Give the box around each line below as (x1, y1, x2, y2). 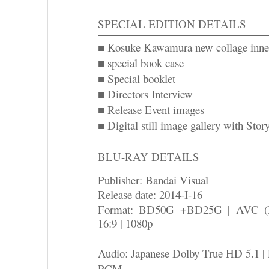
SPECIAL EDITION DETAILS (98, 16, 246, 32)
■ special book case (98, 55, 184, 71)
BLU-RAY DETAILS (98, 149, 199, 165)
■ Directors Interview (98, 86, 193, 102)
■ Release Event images (98, 102, 204, 118)
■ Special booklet (98, 71, 175, 86)
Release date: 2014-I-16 (98, 187, 202, 202)
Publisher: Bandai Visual (98, 172, 208, 188)
